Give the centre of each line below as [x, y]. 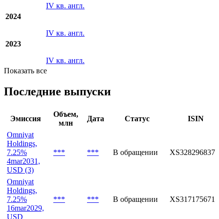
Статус [137, 118]
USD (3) [20, 170]
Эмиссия [26, 118]
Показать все [25, 70]
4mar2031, [23, 161]
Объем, [66, 114]
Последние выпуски [57, 91]
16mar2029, [25, 208]
